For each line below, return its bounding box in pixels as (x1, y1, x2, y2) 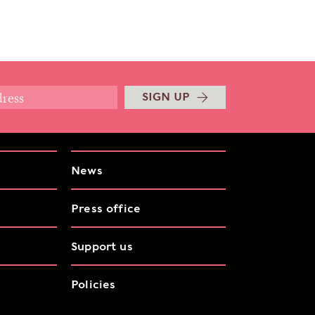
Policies (71, 278, 116, 291)
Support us (71, 240, 133, 253)
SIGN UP (142, 90, 190, 103)
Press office (71, 202, 141, 215)
